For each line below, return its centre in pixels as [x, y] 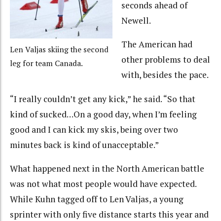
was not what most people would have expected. [103, 184]
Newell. [136, 20]
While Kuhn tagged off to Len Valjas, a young [97, 199]
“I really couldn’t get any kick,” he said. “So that [103, 99]
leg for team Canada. [46, 63]
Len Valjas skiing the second [59, 49]
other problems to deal [166, 60]
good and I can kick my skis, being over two [94, 129]
